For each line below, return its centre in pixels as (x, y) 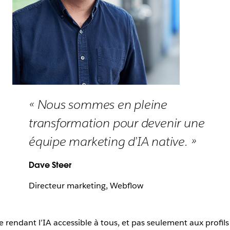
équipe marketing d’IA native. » (113, 141)
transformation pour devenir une (117, 123)
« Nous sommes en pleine (98, 104)
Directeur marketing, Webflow (86, 186)
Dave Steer (50, 165)
